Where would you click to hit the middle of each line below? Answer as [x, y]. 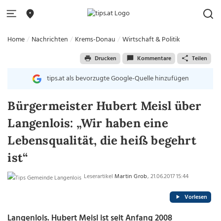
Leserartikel [99, 177]
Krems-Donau [95, 40]
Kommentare [154, 58]
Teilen [199, 58]
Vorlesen [196, 197]
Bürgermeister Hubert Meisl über [105, 106]
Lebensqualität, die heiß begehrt [102, 140]
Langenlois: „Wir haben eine [88, 123]
